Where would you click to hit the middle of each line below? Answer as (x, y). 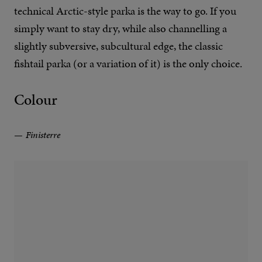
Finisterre (43, 135)
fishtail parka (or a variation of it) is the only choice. (128, 64)
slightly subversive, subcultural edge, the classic (118, 46)
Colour (36, 100)
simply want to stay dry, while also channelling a (120, 29)
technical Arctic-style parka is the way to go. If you (125, 11)
